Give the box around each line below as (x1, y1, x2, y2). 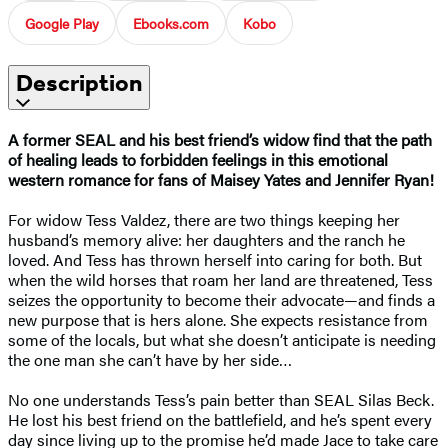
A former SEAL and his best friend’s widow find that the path (8, 127, 432, 151)
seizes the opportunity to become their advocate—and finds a (8, 287, 435, 311)
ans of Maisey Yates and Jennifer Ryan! (163, 167, 434, 191)
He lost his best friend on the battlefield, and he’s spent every (8, 407, 432, 431)
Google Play (25, 12, 99, 33)
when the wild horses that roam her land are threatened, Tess (8, 267, 433, 291)
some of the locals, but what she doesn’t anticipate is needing (8, 327, 436, 351)
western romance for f (8, 167, 163, 191)
